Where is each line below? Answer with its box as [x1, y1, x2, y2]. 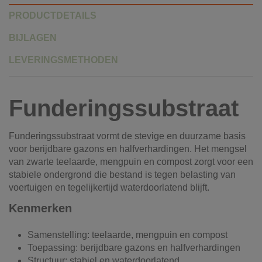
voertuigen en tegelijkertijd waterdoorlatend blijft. [9, 182, 209, 192]
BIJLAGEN [9, 32, 57, 43]
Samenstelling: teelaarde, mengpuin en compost [27, 229, 227, 240]
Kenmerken [9, 202, 72, 215]
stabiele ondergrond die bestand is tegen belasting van [9, 169, 236, 180]
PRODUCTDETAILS [9, 10, 96, 20]
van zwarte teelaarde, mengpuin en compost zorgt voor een [9, 156, 253, 167]
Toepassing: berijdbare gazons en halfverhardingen [27, 242, 240, 253]
